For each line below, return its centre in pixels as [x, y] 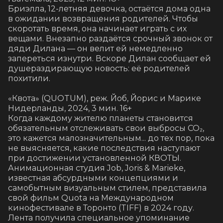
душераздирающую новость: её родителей [99, 69]
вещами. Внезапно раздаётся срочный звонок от [110, 39]
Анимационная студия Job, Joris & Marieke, [97, 168]
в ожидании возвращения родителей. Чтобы [103, 19]
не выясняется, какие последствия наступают [104, 148]
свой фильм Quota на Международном [91, 198]
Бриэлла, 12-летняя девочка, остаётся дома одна [109, 9]
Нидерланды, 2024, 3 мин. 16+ [70, 109]
